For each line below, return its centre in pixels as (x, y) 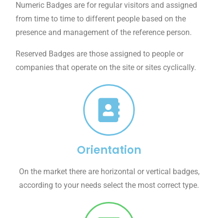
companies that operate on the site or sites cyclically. (106, 68)
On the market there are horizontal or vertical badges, (109, 172)
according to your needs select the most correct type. (109, 185)
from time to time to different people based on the (101, 19)
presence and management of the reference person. (104, 33)
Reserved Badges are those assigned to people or (100, 54)
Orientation (109, 150)
